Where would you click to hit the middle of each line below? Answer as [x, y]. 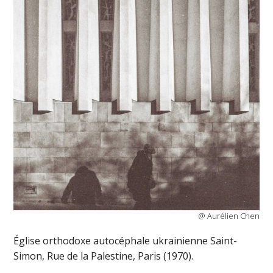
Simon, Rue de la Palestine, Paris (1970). [104, 256]
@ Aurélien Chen [229, 215]
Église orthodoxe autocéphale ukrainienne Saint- [126, 240]
